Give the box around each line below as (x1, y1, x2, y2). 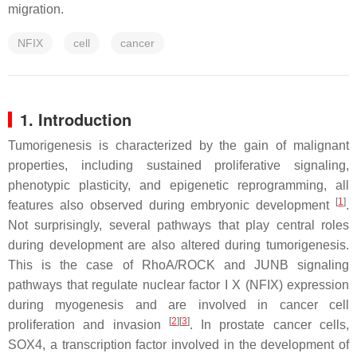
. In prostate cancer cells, (189, 318, 350, 331)
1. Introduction (20, 108, 131, 131)
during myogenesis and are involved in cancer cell (8, 298, 349, 312)
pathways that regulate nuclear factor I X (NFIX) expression (8, 278, 349, 292)
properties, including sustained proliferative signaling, (8, 159, 349, 172)
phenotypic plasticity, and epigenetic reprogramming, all (8, 178, 349, 192)
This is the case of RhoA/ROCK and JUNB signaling (8, 258, 349, 272)
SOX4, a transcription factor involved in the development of (8, 338, 349, 351)
